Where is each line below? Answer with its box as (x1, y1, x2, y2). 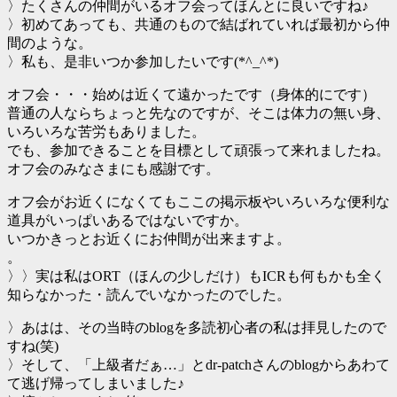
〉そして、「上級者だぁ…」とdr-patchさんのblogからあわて (7, 356, 390, 372)
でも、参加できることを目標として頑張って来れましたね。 (7, 142, 390, 158)
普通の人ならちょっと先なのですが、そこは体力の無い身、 (7, 105, 390, 121)
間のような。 (7, 35, 92, 51)
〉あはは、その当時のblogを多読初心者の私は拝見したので (7, 319, 386, 335)
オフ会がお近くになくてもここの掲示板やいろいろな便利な (7, 193, 390, 209)
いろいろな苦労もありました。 (7, 123, 206, 139)
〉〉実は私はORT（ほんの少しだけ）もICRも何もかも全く (7, 268, 385, 284)
